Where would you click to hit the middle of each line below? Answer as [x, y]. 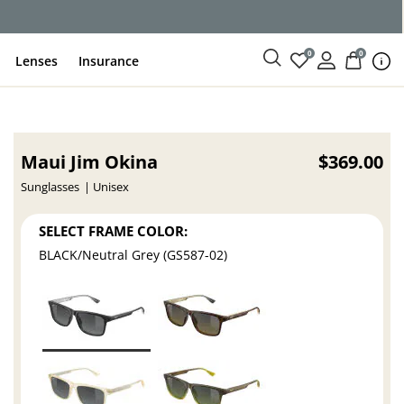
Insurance [109, 60]
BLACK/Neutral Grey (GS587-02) [133, 255]
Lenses [37, 60]
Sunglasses [50, 187]
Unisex [111, 187]
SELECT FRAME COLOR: [114, 230]
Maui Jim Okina [90, 162]
